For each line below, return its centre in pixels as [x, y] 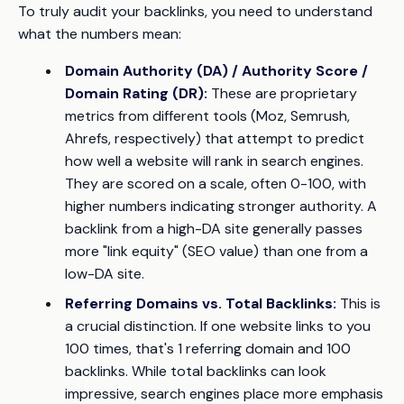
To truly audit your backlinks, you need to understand [195, 12]
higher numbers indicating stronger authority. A [221, 207]
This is [358, 304]
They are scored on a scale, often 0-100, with [216, 184]
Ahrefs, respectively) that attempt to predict [215, 139]
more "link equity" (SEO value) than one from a [216, 252]
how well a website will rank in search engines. [214, 161]
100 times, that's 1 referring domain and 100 [208, 349]
